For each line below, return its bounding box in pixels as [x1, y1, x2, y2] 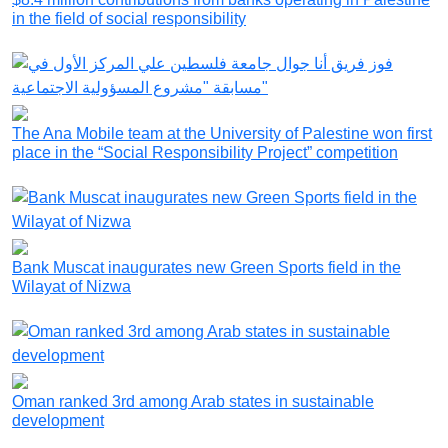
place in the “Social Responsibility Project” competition [12, 144, 398, 162]
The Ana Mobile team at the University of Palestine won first [12, 125, 432, 143]
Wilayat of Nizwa [12, 278, 131, 296]
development [12, 412, 104, 430]
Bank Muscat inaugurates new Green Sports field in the [12, 259, 401, 277]
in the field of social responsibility [12, 10, 246, 28]
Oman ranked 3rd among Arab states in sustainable [12, 393, 374, 411]
